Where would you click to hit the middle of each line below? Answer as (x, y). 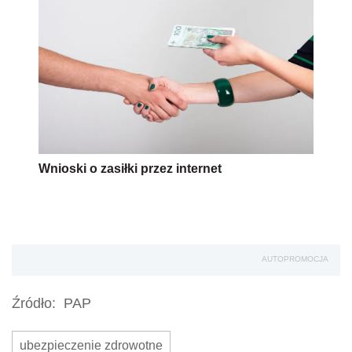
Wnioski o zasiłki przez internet (130, 168)
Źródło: (34, 303)
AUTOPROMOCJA (295, 258)
